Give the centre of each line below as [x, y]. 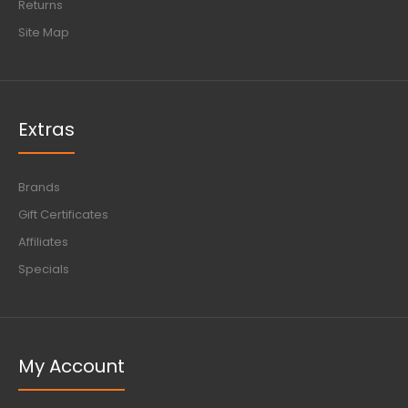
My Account [71, 366]
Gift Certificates [63, 214]
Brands [39, 187]
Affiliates [43, 242]
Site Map [44, 32]
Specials [44, 269]
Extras [46, 129]
